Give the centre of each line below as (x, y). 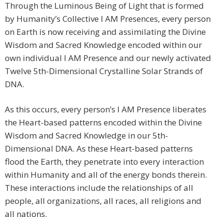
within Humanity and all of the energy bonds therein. (106, 174)
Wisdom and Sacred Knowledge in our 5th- (86, 135)
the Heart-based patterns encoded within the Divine (103, 122)
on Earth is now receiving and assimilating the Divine (105, 31)
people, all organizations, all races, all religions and (103, 201)
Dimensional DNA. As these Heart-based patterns (99, 148)
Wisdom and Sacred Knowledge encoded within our (103, 45)
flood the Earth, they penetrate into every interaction (104, 161)
